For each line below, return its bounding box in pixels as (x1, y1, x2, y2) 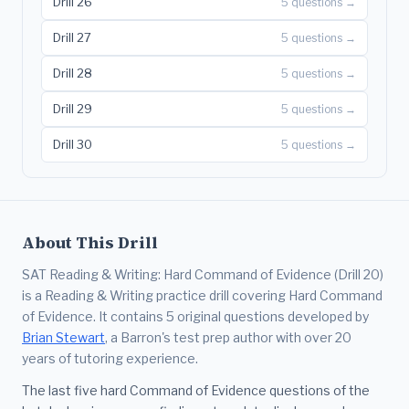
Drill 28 (53, 66, 92, 81)
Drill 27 (53, 30, 91, 46)
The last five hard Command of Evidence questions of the (22, 383, 370, 399)
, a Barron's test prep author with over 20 (105, 330, 351, 346)
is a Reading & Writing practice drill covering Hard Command (22, 288, 383, 304)
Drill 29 (53, 101, 92, 117)
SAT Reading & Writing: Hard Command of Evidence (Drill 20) (22, 267, 383, 283)
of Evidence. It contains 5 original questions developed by (22, 309, 369, 325)
